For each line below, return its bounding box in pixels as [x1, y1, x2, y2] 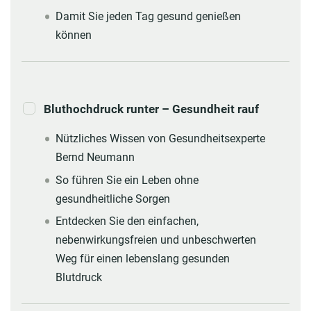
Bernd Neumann [55, 151, 135, 165]
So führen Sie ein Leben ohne [55, 173, 199, 187]
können [55, 28, 92, 42]
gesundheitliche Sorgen [55, 192, 170, 205]
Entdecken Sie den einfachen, [55, 215, 199, 228]
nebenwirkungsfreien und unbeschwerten [55, 233, 256, 247]
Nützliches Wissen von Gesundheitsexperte [55, 132, 265, 146]
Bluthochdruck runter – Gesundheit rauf [44, 102, 259, 117]
